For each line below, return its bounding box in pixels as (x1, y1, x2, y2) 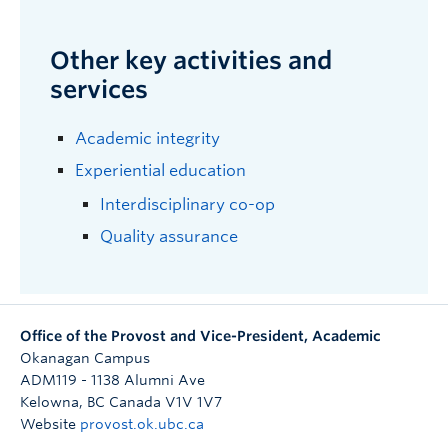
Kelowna (20, 393, 79, 410)
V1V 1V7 (165, 393, 222, 410)
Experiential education (75, 160, 246, 180)
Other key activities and (50, 45, 332, 75)
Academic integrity (75, 128, 220, 148)
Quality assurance (100, 226, 238, 246)
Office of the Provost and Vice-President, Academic (20, 327, 381, 344)
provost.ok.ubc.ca (80, 415, 204, 432)
